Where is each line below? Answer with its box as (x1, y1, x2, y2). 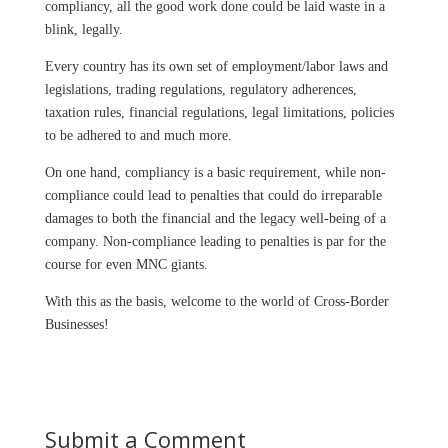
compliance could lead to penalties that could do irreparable (44, 187, 382, 203)
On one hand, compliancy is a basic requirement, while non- (44, 164, 386, 180)
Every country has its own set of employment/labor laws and (44, 58, 388, 74)
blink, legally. (44, 21, 123, 37)
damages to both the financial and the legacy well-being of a (44, 210, 386, 226)
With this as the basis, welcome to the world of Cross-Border (44, 293, 389, 309)
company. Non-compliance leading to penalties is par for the (44, 233, 386, 249)
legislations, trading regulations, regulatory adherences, (44, 81, 357, 97)
